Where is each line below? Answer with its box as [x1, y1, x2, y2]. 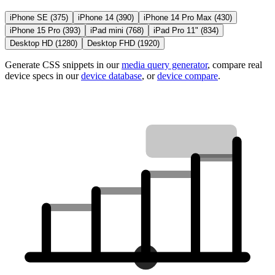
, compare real [207, 60, 262, 71]
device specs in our [5, 71, 79, 82]
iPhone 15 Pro [10, 26, 60, 36]
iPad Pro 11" [153, 26, 198, 36]
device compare [157, 71, 218, 82]
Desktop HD [10, 39, 53, 48]
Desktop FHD [87, 39, 135, 48]
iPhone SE [10, 13, 48, 23]
